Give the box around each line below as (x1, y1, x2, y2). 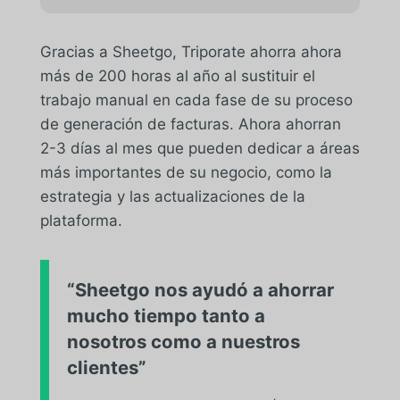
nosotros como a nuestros (66, 329, 300, 353)
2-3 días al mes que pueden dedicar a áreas (39, 138, 360, 157)
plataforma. (39, 211, 122, 229)
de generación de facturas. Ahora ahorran (39, 114, 341, 133)
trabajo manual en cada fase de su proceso (39, 90, 353, 109)
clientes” (66, 355, 146, 379)
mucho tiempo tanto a (66, 304, 265, 327)
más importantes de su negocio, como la (39, 162, 332, 181)
